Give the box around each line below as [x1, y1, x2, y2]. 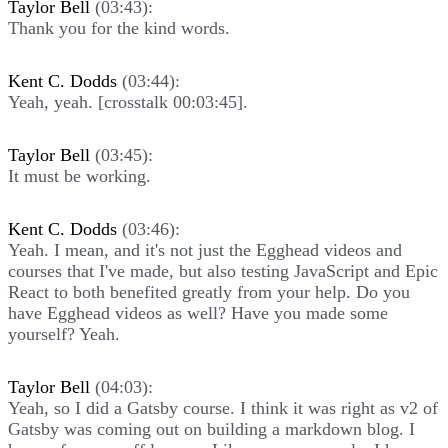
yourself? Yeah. [8, 323, 120, 344]
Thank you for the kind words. [8, 17, 230, 38]
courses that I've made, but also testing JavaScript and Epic [8, 260, 438, 281]
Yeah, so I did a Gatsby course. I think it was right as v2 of [8, 397, 438, 418]
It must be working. [8, 165, 151, 186]
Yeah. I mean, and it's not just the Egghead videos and [8, 239, 402, 260]
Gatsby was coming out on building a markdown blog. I [8, 418, 415, 439]
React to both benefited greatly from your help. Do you [8, 281, 410, 302]
